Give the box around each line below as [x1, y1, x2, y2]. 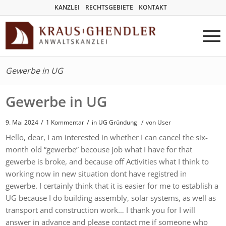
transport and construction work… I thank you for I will [6, 204, 196, 215]
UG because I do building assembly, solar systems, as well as [6, 192, 216, 203]
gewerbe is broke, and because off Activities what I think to [6, 156, 209, 166]
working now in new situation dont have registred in [6, 168, 187, 179]
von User [146, 118, 172, 126]
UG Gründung [98, 118, 138, 126]
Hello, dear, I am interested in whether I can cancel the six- [6, 132, 208, 142]
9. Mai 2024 [6, 118, 39, 126]
